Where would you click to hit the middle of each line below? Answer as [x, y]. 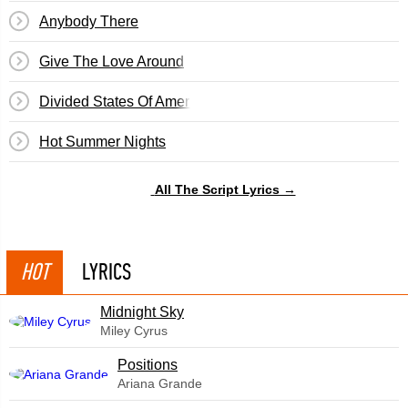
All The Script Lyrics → [225, 189]
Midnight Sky [142, 312]
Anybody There [89, 21]
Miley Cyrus [134, 331]
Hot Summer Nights [102, 142]
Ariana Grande [160, 383]
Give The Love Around [112, 61]
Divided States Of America [124, 102]
